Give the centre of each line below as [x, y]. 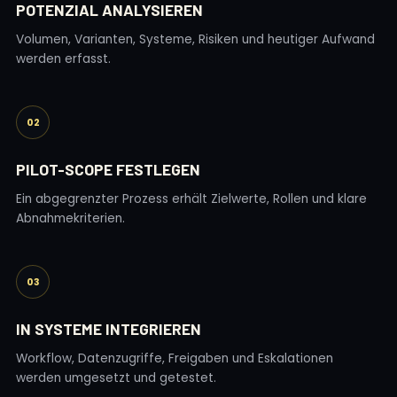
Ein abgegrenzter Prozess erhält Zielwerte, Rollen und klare [191, 199]
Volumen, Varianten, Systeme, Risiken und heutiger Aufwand [195, 39]
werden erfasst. [63, 59]
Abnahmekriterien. [70, 218]
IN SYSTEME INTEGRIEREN [109, 329]
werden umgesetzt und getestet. [116, 378]
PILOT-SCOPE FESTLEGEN [108, 169]
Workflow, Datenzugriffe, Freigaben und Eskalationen [175, 358]
